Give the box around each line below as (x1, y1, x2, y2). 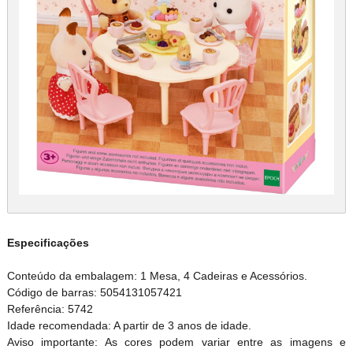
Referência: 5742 (6, 302, 93, 315)
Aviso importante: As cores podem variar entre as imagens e (6, 335, 347, 348)
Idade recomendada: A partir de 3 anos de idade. (6, 318, 251, 332)
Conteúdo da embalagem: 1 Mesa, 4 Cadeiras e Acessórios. (6, 269, 307, 282)
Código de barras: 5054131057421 (6, 285, 182, 299)
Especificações (6, 236, 89, 249)
